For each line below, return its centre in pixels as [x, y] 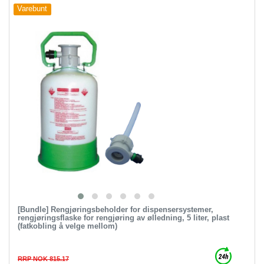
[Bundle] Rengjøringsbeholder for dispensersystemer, [115, 209]
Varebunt [32, 9]
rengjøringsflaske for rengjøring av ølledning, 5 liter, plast [123, 217]
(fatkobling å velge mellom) [67, 226]
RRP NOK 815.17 [43, 258]
